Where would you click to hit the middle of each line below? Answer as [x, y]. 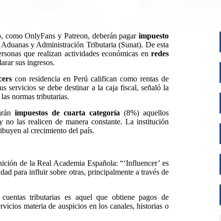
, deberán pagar [112, 36]
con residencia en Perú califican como [77, 79]
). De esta [154, 45]
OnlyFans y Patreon [56, 36]
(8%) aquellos [144, 113]
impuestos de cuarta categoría [67, 113]
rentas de [154, 79]
